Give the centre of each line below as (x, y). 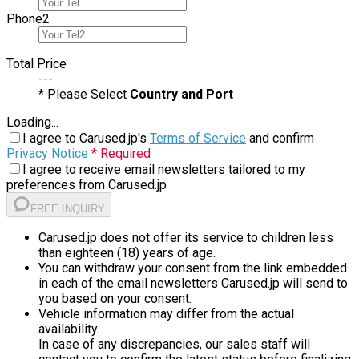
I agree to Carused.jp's (86, 139)
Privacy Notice (47, 154)
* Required (121, 154)
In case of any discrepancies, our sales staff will (174, 345)
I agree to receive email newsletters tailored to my (164, 170)
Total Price (36, 64)
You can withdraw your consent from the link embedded (193, 268)
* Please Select (84, 95)
